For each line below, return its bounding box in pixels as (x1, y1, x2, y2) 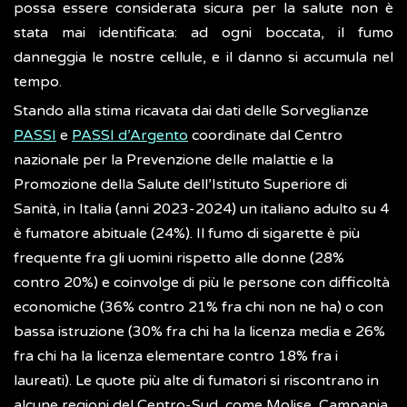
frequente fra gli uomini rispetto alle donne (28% (14, 249, 344, 268)
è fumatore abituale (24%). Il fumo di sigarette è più (14, 224, 360, 243)
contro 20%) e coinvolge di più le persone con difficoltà (14, 273, 390, 293)
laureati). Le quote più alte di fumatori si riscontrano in (14, 372, 379, 391)
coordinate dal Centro (188, 126, 342, 145)
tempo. (14, 73, 62, 92)
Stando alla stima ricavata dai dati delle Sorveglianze (14, 102, 369, 121)
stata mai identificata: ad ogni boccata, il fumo (14, 24, 393, 43)
